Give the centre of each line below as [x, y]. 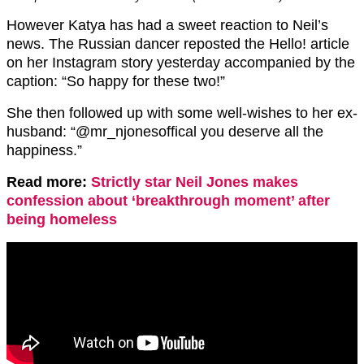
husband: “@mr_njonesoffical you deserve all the [165, 132]
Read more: [49, 182]
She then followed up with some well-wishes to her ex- [182, 113]
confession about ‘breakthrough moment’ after [168, 201]
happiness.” [44, 151]
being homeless [62, 220]
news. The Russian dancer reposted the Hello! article [178, 44]
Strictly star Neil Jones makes [195, 182]
